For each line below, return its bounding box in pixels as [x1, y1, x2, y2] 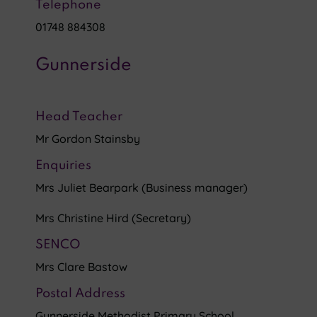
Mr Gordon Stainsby [35, 132, 140, 146]
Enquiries [35, 159, 91, 172]
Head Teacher [35, 110, 122, 123]
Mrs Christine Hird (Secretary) [35, 211, 191, 225]
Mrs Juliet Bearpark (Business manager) [35, 180, 248, 195]
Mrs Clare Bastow [35, 260, 127, 274]
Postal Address [35, 287, 125, 300]
